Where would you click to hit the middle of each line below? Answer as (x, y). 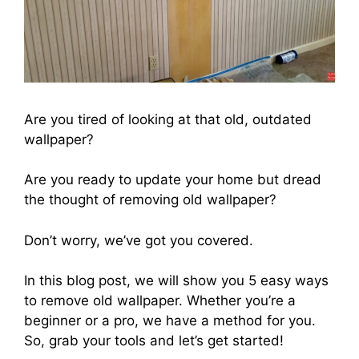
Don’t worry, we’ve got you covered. (139, 240)
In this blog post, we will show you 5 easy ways (176, 281)
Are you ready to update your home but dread (173, 180)
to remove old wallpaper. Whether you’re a (160, 301)
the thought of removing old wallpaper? (150, 200)
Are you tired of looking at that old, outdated (168, 119)
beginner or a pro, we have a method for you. (170, 321)
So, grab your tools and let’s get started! (154, 341)
